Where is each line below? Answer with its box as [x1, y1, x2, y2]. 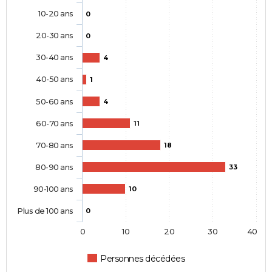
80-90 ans [35, 162, 73, 172]
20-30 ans [36, 30, 73, 41]
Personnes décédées [100, 253, 185, 265]
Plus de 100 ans [17, 206, 73, 216]
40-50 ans [36, 74, 73, 84]
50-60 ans [36, 97, 73, 107]
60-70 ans [36, 118, 73, 129]
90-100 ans [33, 184, 73, 194]
